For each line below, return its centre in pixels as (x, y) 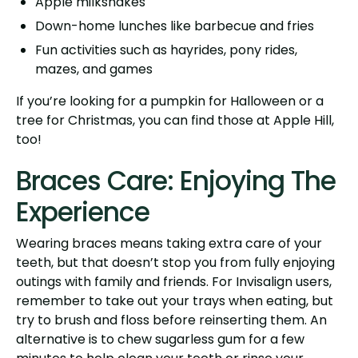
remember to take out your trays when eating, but (175, 300)
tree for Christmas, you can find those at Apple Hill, (175, 120)
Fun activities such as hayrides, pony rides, (166, 50)
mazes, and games (94, 69)
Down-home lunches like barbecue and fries (175, 26)
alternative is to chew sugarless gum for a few (160, 339)
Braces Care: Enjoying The (176, 181)
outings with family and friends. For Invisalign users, (174, 281)
